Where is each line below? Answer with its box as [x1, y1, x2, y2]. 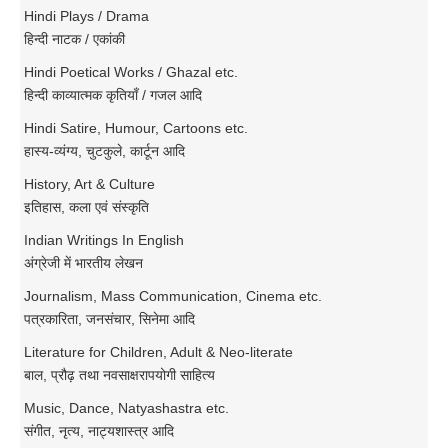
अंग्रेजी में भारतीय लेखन [24, 254, 143, 271]
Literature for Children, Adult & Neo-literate [24, 343, 293, 360]
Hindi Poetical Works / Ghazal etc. [24, 63, 238, 80]
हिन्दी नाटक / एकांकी [24, 30, 125, 47]
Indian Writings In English [24, 231, 184, 248]
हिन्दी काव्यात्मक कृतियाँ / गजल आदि [24, 86, 202, 103]
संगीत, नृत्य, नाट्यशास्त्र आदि [24, 422, 174, 439]
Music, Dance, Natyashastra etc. [24, 399, 229, 416]
